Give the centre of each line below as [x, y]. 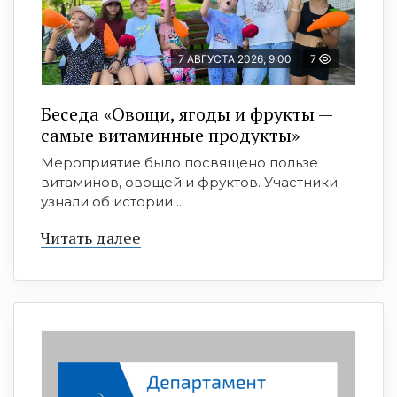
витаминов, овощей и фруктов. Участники [189, 183]
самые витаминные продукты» [170, 136]
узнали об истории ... [113, 202]
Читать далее [91, 238]
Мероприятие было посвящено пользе [179, 163]
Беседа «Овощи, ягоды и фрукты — [187, 114]
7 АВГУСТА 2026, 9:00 [235, 59]
